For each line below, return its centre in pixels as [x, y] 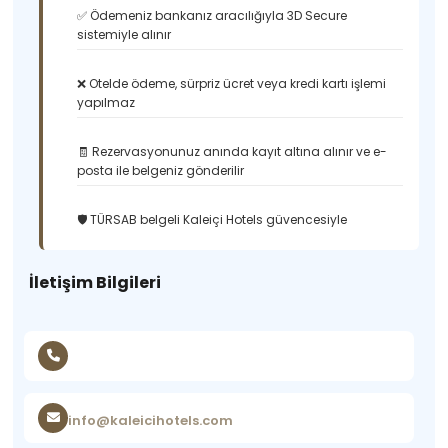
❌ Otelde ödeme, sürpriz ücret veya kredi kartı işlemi [232, 83]
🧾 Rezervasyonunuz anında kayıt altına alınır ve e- [232, 151]
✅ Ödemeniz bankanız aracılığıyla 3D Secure [212, 15]
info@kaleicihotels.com [151, 420]
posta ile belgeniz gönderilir [161, 170]
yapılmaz [106, 102]
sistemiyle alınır [124, 34]
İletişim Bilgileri [95, 282]
